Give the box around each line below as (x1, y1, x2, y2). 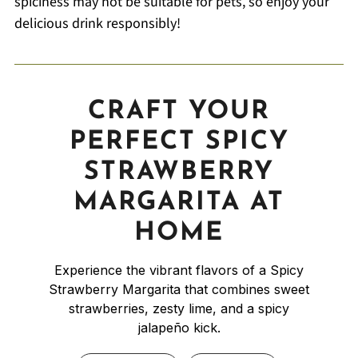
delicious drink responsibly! (14, 13, 181, 34)
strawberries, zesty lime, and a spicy (69, 300, 289, 316)
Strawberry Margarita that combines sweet (49, 280, 309, 297)
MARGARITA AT (74, 189, 284, 216)
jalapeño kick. (137, 319, 221, 336)
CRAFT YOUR (88, 98, 270, 125)
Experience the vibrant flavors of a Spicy (54, 261, 304, 278)
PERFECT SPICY (69, 129, 289, 155)
